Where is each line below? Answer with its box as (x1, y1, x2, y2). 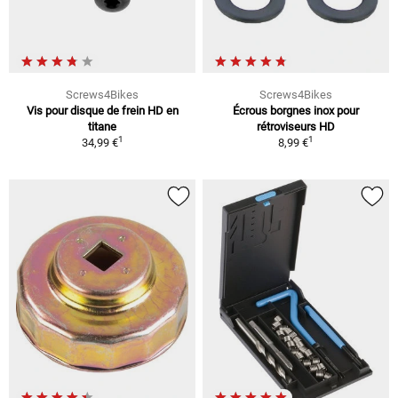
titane (88, 119, 116, 133)
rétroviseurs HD (257, 119, 335, 133)
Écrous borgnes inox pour (233, 103, 359, 117)
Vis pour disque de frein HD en (26, 103, 179, 117)
